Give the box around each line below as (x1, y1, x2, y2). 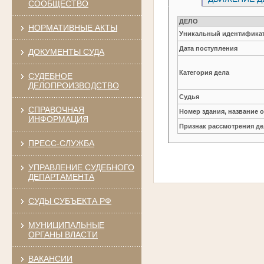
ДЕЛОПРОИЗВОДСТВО (28, 80, 119, 90)
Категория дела (179, 68, 230, 76)
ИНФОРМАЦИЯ (28, 114, 88, 124)
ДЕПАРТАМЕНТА (28, 171, 94, 181)
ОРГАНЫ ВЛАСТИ (28, 229, 98, 239)
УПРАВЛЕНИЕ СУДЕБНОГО (28, 162, 134, 172)
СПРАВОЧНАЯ (28, 104, 84, 114)
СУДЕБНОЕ (28, 71, 72, 81)
